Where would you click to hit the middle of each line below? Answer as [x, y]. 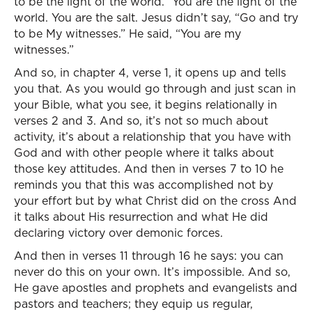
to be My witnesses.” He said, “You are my [127, 33]
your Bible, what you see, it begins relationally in [146, 104]
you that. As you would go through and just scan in [155, 88]
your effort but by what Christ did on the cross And [155, 201]
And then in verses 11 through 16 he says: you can [149, 256]
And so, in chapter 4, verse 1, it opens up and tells [150, 72]
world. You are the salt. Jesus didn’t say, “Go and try [156, 17]
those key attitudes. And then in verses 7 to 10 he [149, 169]
